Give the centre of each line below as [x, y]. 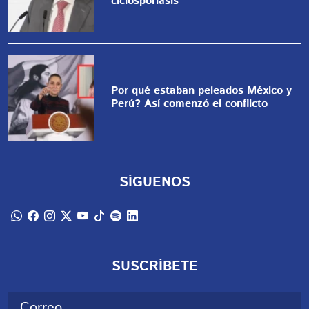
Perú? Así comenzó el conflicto [190, 103]
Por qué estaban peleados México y [202, 90]
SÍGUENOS [154, 183]
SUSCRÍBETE [154, 267]
